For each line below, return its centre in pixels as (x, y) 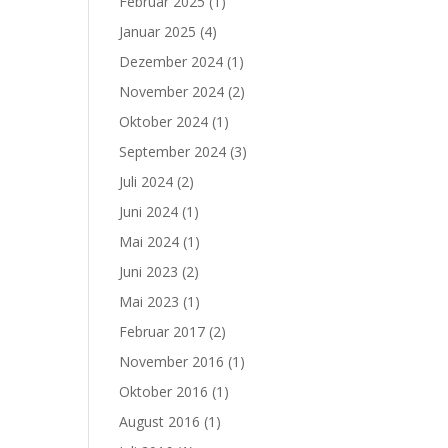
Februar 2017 (162, 331)
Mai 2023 (149, 301)
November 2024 (172, 91)
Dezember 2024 (171, 61)
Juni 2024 (149, 211)
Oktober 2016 (164, 391)
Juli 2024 (146, 181)
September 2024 (173, 151)
